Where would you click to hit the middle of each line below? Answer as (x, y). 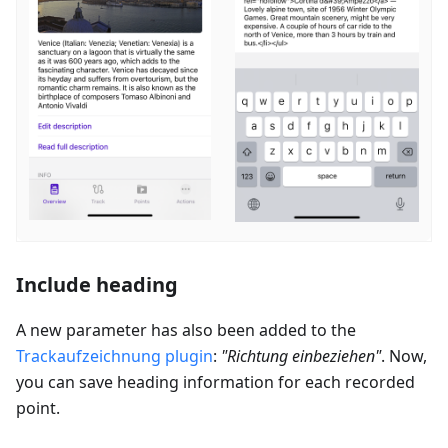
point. (38, 407)
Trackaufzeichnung (88, 355)
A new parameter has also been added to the (186, 329)
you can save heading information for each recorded (215, 381)
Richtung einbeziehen (301, 355)
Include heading (97, 284)
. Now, (404, 355)
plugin (187, 355)
